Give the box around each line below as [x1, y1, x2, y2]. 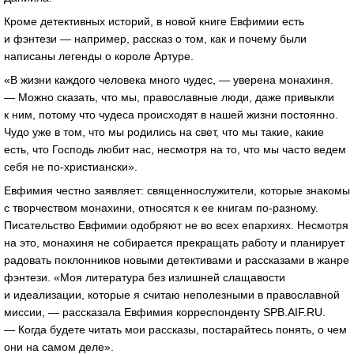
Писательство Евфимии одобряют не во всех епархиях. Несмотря [4, 218, 348, 232]
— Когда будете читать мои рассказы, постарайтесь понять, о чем [4, 322, 347, 336]
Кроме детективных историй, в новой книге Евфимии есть [4, 15, 304, 28]
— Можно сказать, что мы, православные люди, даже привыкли [4, 90, 334, 104]
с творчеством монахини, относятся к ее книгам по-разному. [4, 201, 318, 214]
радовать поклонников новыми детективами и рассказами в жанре [4, 253, 349, 266]
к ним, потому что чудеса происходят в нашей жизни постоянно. [4, 107, 338, 121]
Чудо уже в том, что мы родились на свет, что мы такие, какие [4, 125, 324, 138]
